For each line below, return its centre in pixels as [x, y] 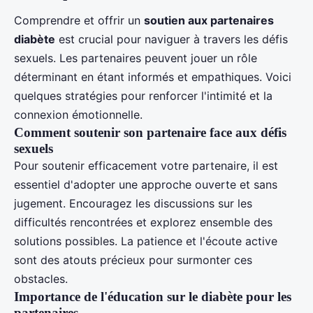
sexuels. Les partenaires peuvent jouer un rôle [136, 58]
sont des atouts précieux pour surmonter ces [133, 260]
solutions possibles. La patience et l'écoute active [146, 241]
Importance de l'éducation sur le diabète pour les [153, 296]
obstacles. [41, 278]
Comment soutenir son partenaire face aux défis [150, 132]
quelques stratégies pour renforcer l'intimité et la [143, 95]
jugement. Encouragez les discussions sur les [133, 203]
